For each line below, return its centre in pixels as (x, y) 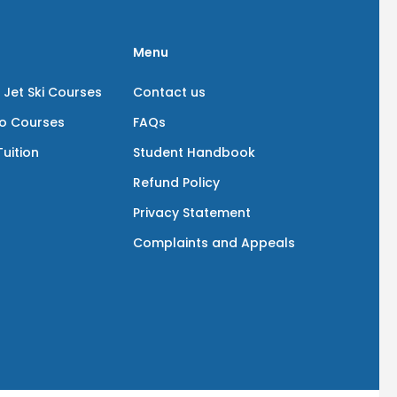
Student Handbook (195, 152)
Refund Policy (177, 183)
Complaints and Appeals (214, 243)
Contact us (170, 92)
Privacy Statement (192, 213)
